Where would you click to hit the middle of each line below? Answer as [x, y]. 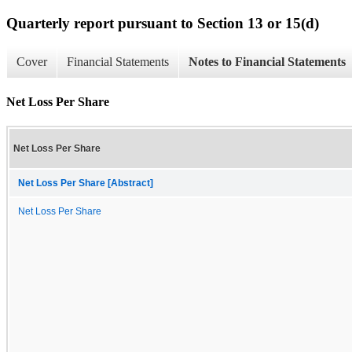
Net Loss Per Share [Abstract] [86, 183]
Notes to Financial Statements [267, 62]
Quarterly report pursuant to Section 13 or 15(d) [163, 23]
